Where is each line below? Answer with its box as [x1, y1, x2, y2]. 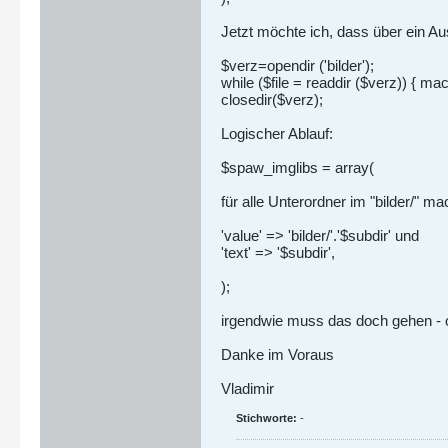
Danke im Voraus [221, 346, 334, 363]
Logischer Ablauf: [221, 125, 333, 142]
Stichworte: [236, 412, 297, 424]
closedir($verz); [221, 91, 323, 108]
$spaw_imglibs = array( [221, 159, 374, 176]
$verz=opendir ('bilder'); [221, 57, 374, 74]
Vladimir [221, 380, 274, 397]
